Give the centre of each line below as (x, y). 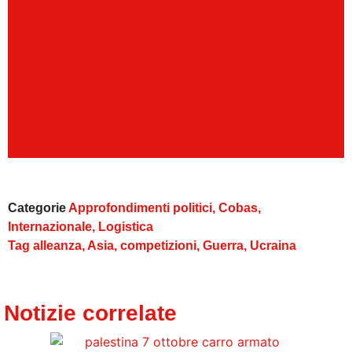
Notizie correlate (90, 313)
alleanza (57, 246)
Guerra (223, 246)
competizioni (158, 246)
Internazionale (50, 227)
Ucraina (273, 246)
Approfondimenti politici (140, 208)
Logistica (126, 227)
